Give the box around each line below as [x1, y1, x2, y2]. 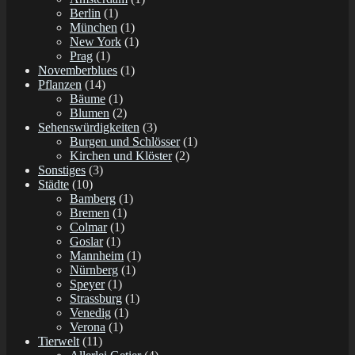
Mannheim [70, 249, 124, 263]
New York [70, 35, 121, 49]
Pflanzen [38, 78, 82, 92]
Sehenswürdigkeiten [38, 120, 139, 135]
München [70, 21, 117, 35]
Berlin [70, 6, 101, 21]
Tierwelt [38, 334, 79, 349]
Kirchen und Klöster [70, 149, 172, 163]
